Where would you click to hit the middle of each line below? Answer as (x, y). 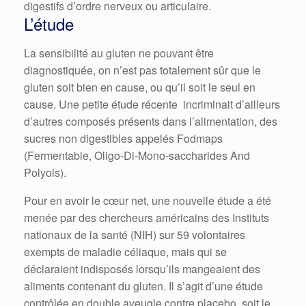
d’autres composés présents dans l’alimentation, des (151, 121)
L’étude (49, 23)
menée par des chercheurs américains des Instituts (147, 217)
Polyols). (45, 172)
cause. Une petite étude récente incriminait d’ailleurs (152, 104)
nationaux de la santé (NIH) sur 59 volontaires (135, 234)
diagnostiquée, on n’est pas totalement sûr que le (142, 70)
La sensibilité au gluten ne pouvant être (119, 53)
